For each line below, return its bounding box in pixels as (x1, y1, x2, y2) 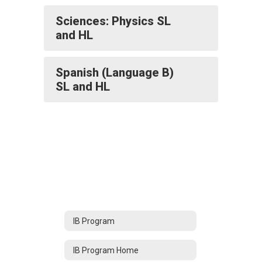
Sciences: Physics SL (56, 14, 171, 28)
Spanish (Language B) (56, 65, 174, 80)
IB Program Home (73, 245, 139, 255)
